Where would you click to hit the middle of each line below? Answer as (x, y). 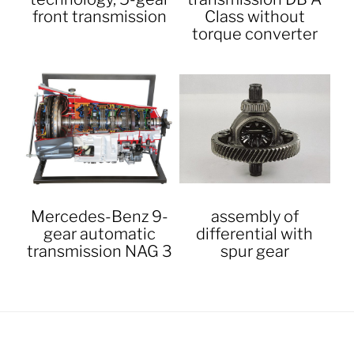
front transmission (99, 17)
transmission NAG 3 (99, 252)
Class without (254, 17)
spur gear (254, 252)
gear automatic (99, 234)
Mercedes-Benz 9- (99, 217)
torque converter (254, 34)
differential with (255, 234)
